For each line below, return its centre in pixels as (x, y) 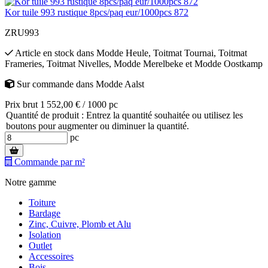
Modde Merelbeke (148, 63)
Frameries (23, 63)
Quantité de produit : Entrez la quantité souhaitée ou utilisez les (124, 115)
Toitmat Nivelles (78, 63)
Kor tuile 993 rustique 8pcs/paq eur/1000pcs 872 (97, 12)
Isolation (45, 234)
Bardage (45, 213)
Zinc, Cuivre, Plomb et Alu (80, 224)
